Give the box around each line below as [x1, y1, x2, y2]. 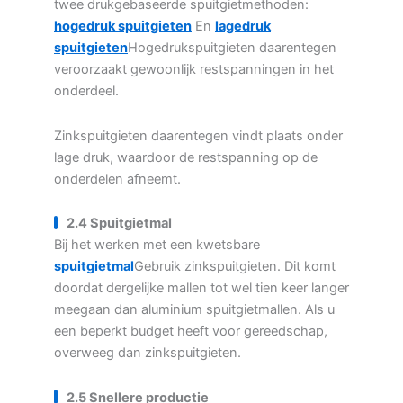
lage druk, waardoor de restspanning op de [54, 148, 318, 166]
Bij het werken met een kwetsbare [54, 237, 260, 254]
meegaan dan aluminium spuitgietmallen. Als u [54, 301, 335, 318]
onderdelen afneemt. [54, 170, 181, 187]
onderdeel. [54, 83, 119, 100]
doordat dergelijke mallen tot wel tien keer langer [54, 280, 349, 297]
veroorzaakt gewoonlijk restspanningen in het [54, 61, 334, 78]
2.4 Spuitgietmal [67, 215, 172, 232]
